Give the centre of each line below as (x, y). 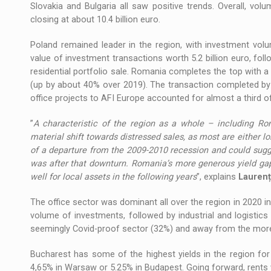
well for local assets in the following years (113, 177)
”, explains (217, 177)
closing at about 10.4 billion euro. (95, 19)
